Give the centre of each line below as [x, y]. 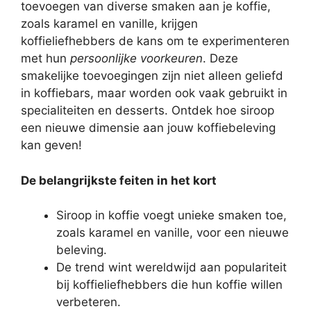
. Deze [220, 59]
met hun [45, 59]
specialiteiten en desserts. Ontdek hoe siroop [148, 111]
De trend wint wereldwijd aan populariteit [171, 268]
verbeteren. [89, 302]
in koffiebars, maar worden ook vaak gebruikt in [154, 93]
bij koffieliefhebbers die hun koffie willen [169, 285]
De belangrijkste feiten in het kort [119, 180]
